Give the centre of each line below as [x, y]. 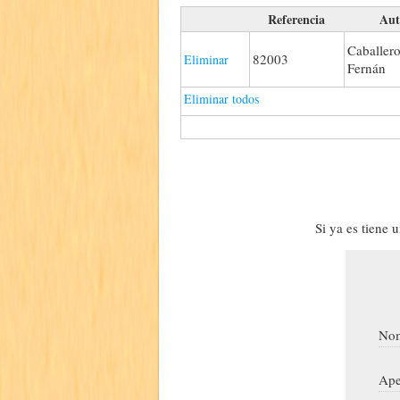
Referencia [296, 19]
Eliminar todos [221, 98]
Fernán [367, 67]
